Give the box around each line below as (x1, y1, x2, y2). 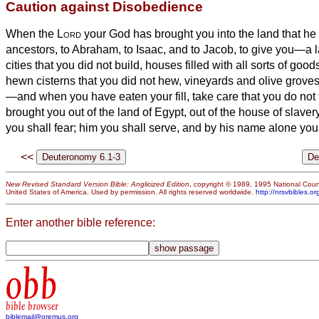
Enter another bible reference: (6, 216, 155, 229)
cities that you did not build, (6, 58, 145, 71)
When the (6, 27, 57, 40)
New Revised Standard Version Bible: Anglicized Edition (6, 180, 189, 189)
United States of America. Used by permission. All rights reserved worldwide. (6, 188, 256, 197)
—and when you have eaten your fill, (6, 90, 192, 103)
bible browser (6, 300, 58, 313)
